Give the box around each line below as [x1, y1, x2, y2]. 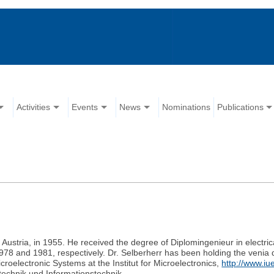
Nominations [162, 102, 211, 113]
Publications [217, 102, 264, 113]
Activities [17, 102, 51, 113]
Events [72, 102, 98, 113]
